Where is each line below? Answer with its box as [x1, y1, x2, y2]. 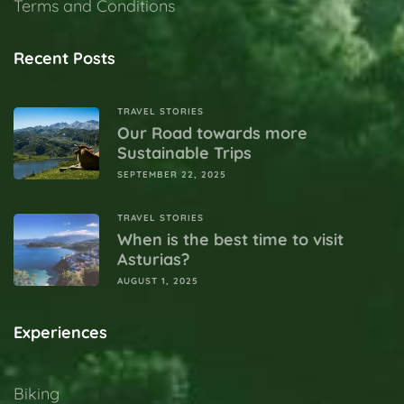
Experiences [14, 321, 107, 343]
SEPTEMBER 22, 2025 [117, 168, 226, 180]
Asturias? [117, 248, 189, 270]
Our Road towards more [117, 122, 308, 143]
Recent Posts [14, 47, 115, 69]
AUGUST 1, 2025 [117, 274, 198, 287]
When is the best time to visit [117, 228, 344, 250]
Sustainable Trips [117, 142, 252, 163]
